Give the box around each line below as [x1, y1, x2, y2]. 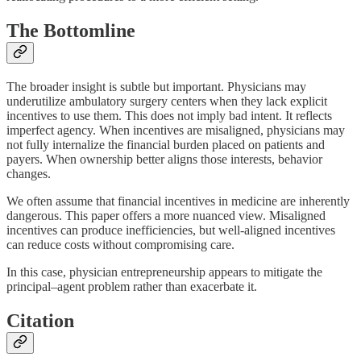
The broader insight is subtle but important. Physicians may [6, 79, 306, 93]
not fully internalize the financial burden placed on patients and [6, 137, 325, 151]
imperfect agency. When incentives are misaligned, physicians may [6, 122, 345, 137]
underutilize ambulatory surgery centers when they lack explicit [6, 93, 327, 108]
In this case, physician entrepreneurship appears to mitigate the [6, 264, 322, 279]
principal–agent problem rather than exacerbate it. [6, 279, 257, 293]
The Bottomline [6, 19, 135, 41]
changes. [6, 166, 51, 180]
